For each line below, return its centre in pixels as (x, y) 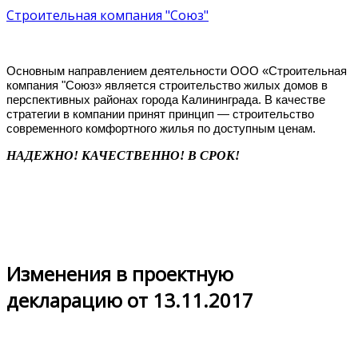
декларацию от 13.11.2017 (130, 300)
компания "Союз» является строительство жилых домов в (167, 85)
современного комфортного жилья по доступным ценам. (161, 128)
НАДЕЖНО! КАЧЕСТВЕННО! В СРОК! (123, 155)
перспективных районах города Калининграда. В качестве (166, 99)
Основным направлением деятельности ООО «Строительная (177, 71)
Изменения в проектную (120, 273)
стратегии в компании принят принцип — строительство (160, 114)
